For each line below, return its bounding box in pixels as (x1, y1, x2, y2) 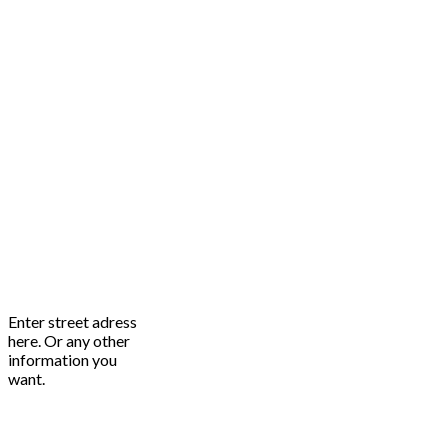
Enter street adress (8, 312, 137, 332)
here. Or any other (8, 331, 130, 351)
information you (8, 350, 117, 370)
